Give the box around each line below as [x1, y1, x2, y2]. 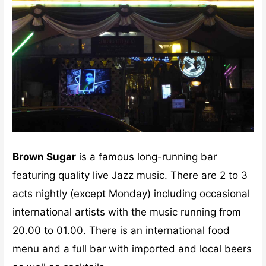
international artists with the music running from [12, 206, 242, 218]
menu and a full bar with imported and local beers [12, 243, 252, 255]
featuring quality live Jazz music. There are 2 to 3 [12, 169, 248, 182]
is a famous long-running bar [76, 151, 217, 163]
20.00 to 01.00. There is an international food [12, 224, 230, 237]
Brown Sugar [12, 151, 77, 163]
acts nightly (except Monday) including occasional [12, 188, 251, 200]
